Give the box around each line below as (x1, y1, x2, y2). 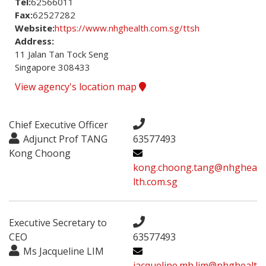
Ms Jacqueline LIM (23, 244, 104, 258)
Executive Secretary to (9, 216, 107, 229)
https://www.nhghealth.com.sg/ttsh (55, 21, 199, 34)
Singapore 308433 (15, 61, 90, 73)
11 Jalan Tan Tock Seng (15, 47, 109, 60)
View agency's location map (15, 80, 139, 93)
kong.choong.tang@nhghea (133, 160, 257, 174)
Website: (15, 21, 55, 34)
